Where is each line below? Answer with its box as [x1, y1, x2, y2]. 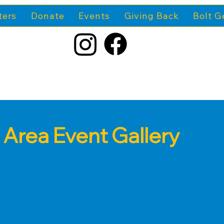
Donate [31, 9, 64, 21]
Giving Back [124, 9, 179, 21]
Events [78, 9, 110, 21]
